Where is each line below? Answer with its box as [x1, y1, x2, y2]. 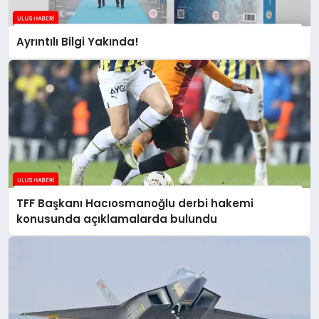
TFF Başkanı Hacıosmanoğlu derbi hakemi [16, 195, 254, 211]
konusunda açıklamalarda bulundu [16, 211, 218, 226]
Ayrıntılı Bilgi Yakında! [16, 34, 140, 50]
